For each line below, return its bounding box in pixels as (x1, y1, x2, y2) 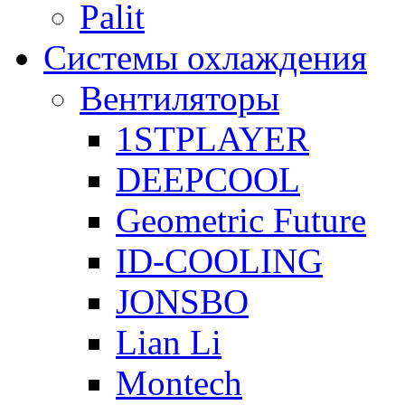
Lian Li (116, 323, 221, 363)
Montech (116, 363, 242, 403)
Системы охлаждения (43, 38, 367, 78)
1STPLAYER (116, 119, 309, 159)
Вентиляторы (80, 79, 279, 118)
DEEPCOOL (116, 160, 300, 200)
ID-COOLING (116, 241, 323, 281)
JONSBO (116, 282, 249, 322)
